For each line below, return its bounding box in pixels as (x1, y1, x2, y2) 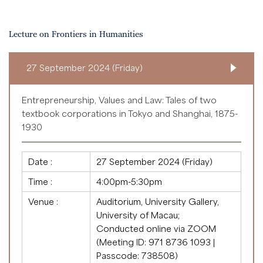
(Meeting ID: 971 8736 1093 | (96, 237, 215, 248)
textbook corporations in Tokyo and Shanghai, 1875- (22, 108, 238, 119)
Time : (28, 176, 52, 187)
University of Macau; (96, 210, 180, 221)
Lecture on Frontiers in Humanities (9, 29, 143, 41)
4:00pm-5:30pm (96, 176, 162, 187)
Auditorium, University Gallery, (96, 196, 219, 207)
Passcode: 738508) (96, 250, 178, 261)
